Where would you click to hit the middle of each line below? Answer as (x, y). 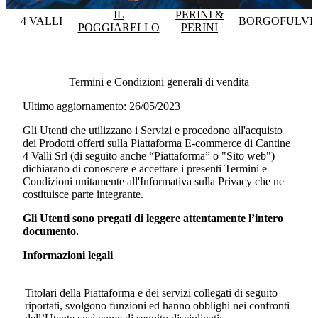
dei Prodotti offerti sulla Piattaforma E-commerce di (139, 143)
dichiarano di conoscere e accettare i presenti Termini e (145, 169)
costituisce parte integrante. (83, 194)
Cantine (273, 143)
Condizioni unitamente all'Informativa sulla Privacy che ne (153, 182)
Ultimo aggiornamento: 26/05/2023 (102, 106)
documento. (51, 231)
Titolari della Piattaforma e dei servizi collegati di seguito (151, 293)
